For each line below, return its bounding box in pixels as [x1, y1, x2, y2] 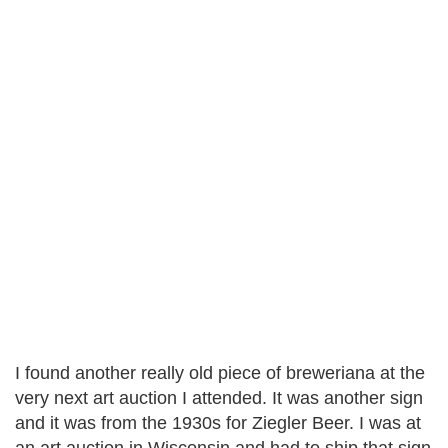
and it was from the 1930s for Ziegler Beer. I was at [15, 413, 421, 433]
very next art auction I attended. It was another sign [15, 388, 423, 408]
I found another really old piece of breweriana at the [15, 363, 425, 383]
